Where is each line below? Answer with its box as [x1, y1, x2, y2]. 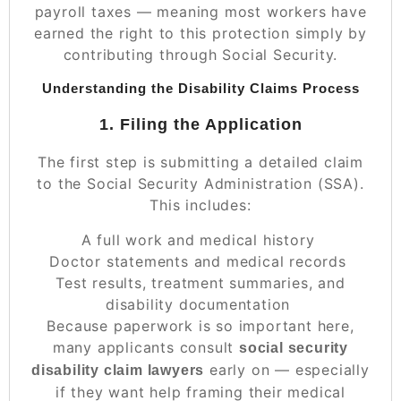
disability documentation [105, 294, 291, 313]
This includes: [149, 195, 252, 214]
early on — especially [204, 360, 370, 379]
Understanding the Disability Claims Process [41, 80, 360, 96]
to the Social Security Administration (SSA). [37, 174, 364, 192]
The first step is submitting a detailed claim [38, 152, 363, 171]
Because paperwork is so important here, [47, 316, 354, 335]
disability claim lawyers [31, 362, 205, 378]
